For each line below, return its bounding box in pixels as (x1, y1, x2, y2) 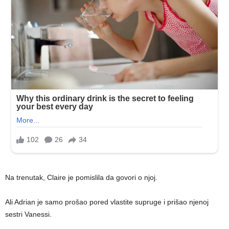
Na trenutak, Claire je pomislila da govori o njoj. (5, 173, 157, 182)
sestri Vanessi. (5, 210, 52, 219)
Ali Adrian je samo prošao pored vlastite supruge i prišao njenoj (5, 198, 209, 207)
